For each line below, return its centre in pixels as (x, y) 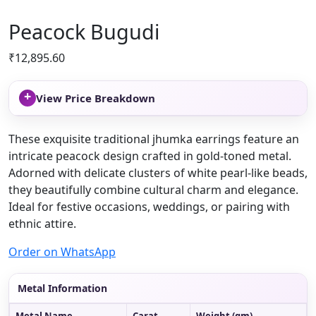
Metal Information (62, 288)
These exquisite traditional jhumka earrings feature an (154, 139)
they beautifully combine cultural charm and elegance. (153, 189)
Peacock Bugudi (84, 31)
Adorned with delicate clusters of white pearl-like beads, (158, 172)
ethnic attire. (42, 223)
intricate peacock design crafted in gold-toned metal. (150, 156)
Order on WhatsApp (62, 251)
